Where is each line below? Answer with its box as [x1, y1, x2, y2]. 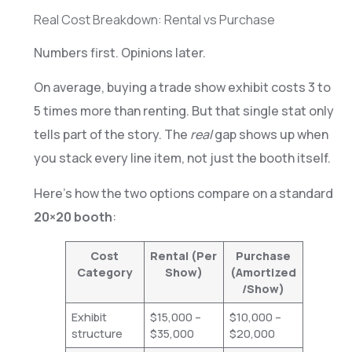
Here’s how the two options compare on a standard [33, 184, 333, 202]
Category [77, 264, 133, 280]
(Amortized [229, 264, 296, 280]
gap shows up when [211, 126, 328, 144]
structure [71, 325, 123, 341]
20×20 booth [33, 207, 112, 225]
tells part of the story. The [33, 126, 190, 144]
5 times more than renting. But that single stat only [33, 102, 334, 120]
